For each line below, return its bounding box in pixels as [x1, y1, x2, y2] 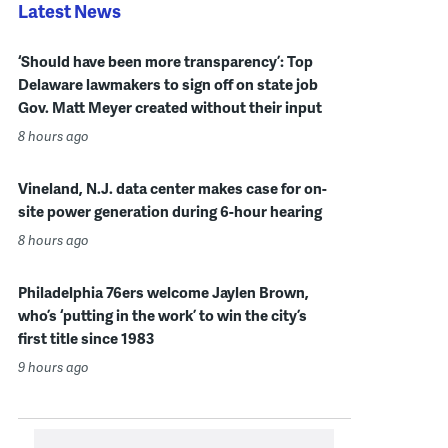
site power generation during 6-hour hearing [17, 200, 322, 222]
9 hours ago [17, 358, 89, 376]
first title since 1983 [17, 327, 154, 349]
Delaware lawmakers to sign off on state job [17, 73, 318, 95]
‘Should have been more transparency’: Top [17, 50, 313, 72]
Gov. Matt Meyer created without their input [17, 96, 322, 118]
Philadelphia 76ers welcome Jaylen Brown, [17, 281, 309, 303]
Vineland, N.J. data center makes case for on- [17, 177, 327, 199]
